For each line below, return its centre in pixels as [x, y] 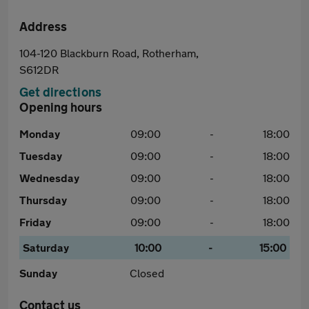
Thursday [43, 200]
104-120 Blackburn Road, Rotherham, [109, 53]
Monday [40, 133]
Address [43, 26]
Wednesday [49, 178]
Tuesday [41, 156]
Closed [147, 273]
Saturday [46, 247]
